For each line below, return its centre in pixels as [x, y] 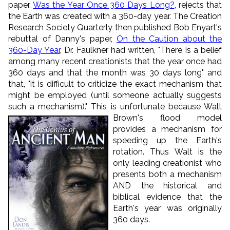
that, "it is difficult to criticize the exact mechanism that [115, 84]
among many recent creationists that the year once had [115, 61]
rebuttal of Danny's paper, [62, 39]
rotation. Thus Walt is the [167, 151]
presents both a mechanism [167, 174]
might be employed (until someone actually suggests [115, 95]
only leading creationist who [167, 163]
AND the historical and [167, 185]
